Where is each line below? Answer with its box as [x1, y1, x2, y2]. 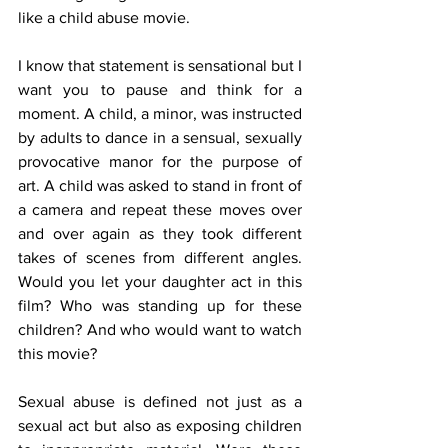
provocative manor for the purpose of [18, 153, 302, 171]
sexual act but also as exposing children [18, 417, 302, 435]
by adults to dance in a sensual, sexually [18, 129, 302, 147]
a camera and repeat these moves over [18, 201, 302, 219]
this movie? [18, 345, 97, 363]
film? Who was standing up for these [18, 297, 302, 315]
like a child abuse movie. [18, 9, 190, 27]
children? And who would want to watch [18, 321, 302, 339]
